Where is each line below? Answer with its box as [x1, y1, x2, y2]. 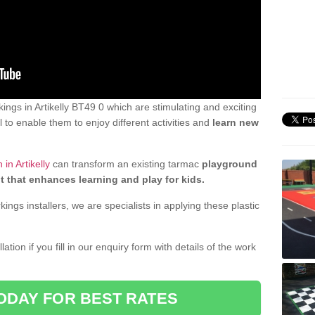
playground [202, 157, 257, 169]
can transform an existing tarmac [50, 157, 202, 169]
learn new [212, 116, 259, 128]
